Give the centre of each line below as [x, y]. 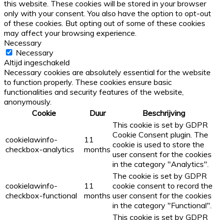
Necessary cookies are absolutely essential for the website [107, 72]
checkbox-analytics [40, 150]
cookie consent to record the [163, 186]
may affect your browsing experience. [70, 33]
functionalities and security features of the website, [94, 92]
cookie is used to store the [158, 145]
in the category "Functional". [162, 206]
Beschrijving [164, 113]
